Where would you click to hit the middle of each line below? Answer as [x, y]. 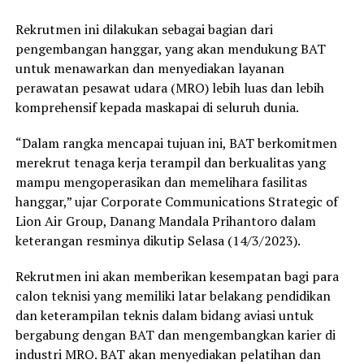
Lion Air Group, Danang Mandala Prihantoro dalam [165, 221]
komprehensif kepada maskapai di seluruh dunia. [157, 108]
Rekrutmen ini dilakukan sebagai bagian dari [144, 30]
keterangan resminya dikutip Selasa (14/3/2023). [158, 241]
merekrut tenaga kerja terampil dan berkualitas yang [170, 163]
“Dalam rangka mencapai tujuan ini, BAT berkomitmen [176, 143]
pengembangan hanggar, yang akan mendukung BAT [170, 49]
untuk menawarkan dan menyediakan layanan [149, 69]
